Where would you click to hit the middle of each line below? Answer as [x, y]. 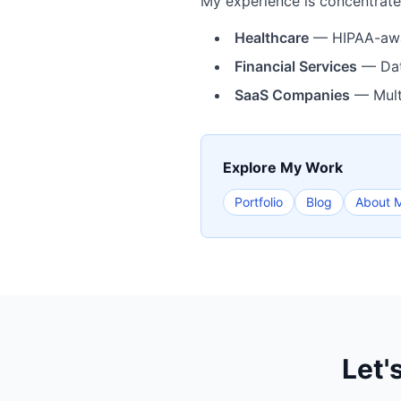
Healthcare [272, 38]
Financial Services [296, 66]
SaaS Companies [292, 95]
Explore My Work [283, 167]
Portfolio [259, 202]
